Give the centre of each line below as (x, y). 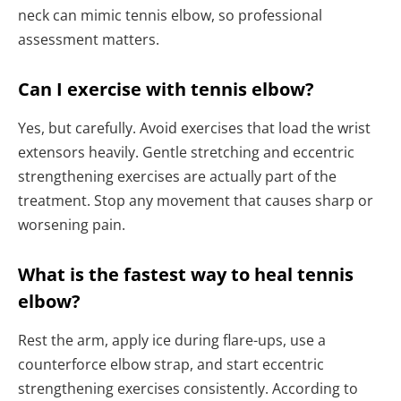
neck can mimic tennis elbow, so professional (170, 15)
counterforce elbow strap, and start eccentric (171, 364)
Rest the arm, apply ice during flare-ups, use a (172, 340)
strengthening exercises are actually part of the (177, 176)
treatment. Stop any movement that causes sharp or (196, 200)
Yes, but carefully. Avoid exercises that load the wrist (194, 128)
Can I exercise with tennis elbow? (166, 89)
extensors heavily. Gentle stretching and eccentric (186, 152)
